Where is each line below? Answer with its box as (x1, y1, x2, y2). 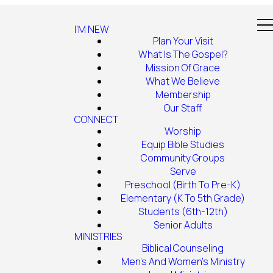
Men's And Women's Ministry (121, 255, 245, 268)
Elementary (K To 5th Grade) (121, 191, 245, 205)
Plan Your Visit (152, 34, 213, 48)
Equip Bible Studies (141, 138, 224, 151)
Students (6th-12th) (138, 205, 228, 218)
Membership (155, 88, 211, 101)
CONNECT (74, 113, 118, 126)
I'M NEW (74, 23, 109, 36)
